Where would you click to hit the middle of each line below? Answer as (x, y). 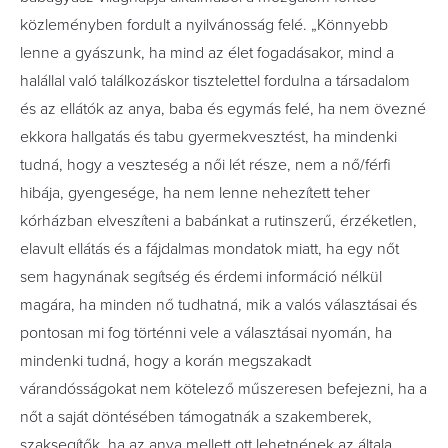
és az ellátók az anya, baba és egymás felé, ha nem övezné (223, 109)
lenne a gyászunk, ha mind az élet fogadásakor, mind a (207, 53)
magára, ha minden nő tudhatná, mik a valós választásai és (218, 305)
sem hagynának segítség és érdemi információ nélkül (201, 277)
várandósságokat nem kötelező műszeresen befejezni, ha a (223, 389)
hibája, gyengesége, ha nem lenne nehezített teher (195, 193)
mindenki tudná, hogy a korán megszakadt (165, 361)
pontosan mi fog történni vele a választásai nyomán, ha (206, 333)
